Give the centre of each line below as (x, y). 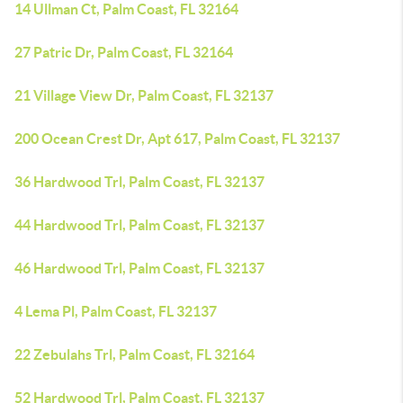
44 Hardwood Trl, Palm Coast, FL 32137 (139, 225)
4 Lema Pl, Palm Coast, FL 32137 (116, 311)
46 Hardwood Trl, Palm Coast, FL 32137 (139, 268)
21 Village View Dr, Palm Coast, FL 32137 (144, 95)
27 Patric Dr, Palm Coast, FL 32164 (124, 52)
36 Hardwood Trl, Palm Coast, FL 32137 (139, 182)
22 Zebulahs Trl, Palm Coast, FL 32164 (134, 354)
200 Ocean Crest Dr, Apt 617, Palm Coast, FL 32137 (177, 139)
